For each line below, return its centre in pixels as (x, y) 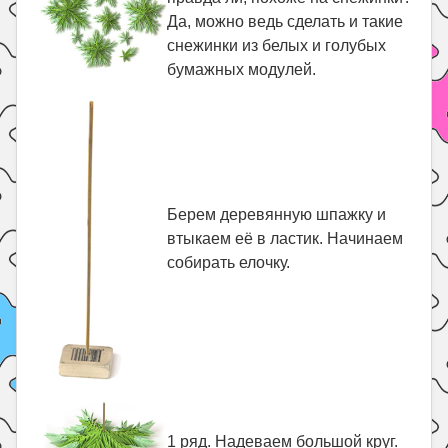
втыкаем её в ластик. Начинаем (285, 238)
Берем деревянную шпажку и (277, 214)
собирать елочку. (229, 262)
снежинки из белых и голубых (277, 45)
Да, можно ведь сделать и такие (285, 21)
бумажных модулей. (242, 69)
